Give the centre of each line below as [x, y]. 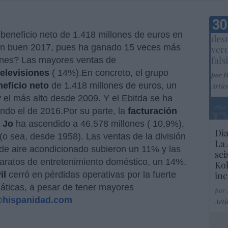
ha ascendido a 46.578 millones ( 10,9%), [99, 124]
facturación [152, 111]
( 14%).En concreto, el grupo [110, 73]
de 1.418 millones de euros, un [114, 85]
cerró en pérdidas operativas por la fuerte [91, 175]
